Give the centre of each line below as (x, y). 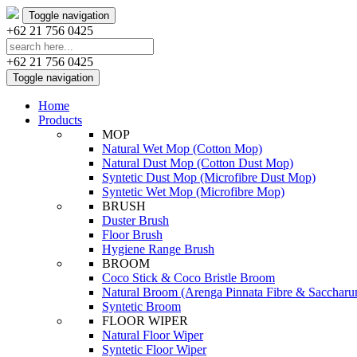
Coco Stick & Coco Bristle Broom (188, 278)
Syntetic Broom (141, 306)
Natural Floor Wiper (153, 335)
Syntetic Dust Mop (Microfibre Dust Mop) (209, 177)
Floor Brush (132, 235)
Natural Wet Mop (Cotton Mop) (182, 149)
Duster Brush (135, 220)
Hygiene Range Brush (158, 249)
